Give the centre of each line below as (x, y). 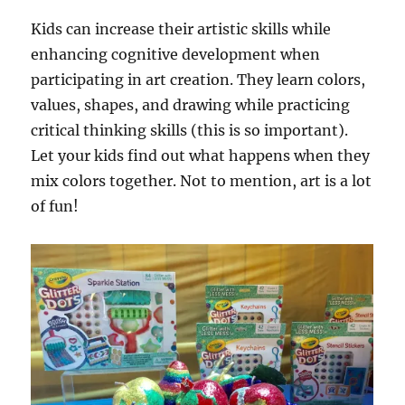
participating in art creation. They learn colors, (198, 80)
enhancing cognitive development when (176, 55)
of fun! (55, 207)
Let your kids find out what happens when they (201, 156)
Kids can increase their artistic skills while (181, 29)
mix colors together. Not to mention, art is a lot (202, 181)
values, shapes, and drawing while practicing (191, 105)
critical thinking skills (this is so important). (190, 131)
